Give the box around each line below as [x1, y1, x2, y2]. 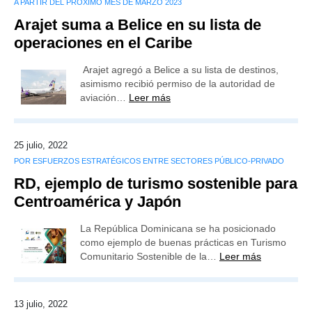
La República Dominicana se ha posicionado [80, 223, 276, 234]
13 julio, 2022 [14, 299, 68, 309]
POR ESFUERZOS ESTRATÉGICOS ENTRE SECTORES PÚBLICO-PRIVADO [14, 157, 284, 165]
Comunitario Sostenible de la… [80, 251, 219, 262]
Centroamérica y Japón [14, 193, 181, 210]
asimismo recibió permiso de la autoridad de [80, 78, 275, 89]
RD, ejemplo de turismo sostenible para [14, 175, 297, 192]
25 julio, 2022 [14, 140, 68, 150]
